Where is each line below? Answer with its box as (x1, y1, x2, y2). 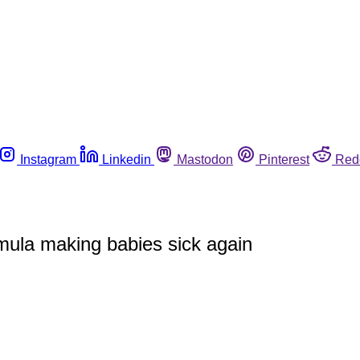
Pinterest (259, 152, 309, 166)
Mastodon (177, 152, 233, 166)
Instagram (20, 152, 76, 166)
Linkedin (102, 152, 151, 166)
